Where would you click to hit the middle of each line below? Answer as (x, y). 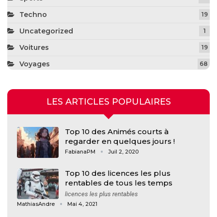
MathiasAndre (37, 204)
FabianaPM (81, 152)
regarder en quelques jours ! (120, 141)
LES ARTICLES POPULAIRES (108, 101)
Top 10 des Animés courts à (117, 132)
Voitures (34, 47)
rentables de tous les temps (119, 183)
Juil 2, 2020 (123, 152)
